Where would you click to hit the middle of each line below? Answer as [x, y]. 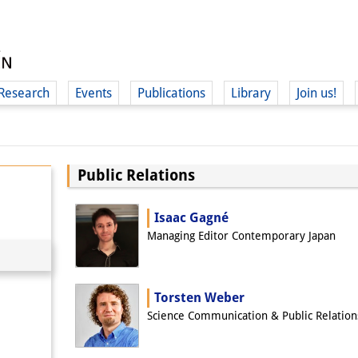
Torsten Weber [199, 298]
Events [93, 93]
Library [251, 93]
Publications [171, 93]
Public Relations [136, 175]
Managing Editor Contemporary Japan [241, 236]
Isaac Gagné [191, 218]
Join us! [316, 93]
